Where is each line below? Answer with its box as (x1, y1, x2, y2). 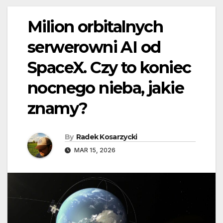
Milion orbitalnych (27, 17, 163, 37)
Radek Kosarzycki (76, 132, 137, 142)
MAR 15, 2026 (73, 146, 115, 154)
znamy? (27, 99, 88, 118)
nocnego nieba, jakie (27, 78, 184, 98)
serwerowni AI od (27, 37, 161, 57)
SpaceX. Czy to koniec (27, 58, 191, 78)
